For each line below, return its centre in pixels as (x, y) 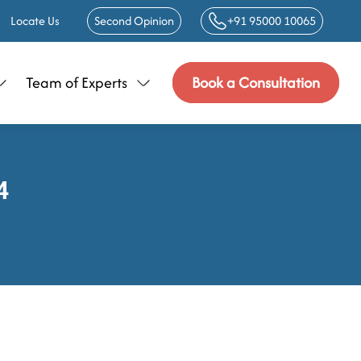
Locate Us (35, 21)
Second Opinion (134, 21)
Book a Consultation (256, 83)
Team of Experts (77, 83)
